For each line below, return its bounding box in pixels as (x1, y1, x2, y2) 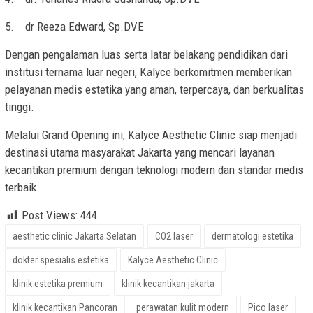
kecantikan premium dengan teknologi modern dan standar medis (5, 163, 303, 177)
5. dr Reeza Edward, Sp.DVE (5, 20, 144, 34)
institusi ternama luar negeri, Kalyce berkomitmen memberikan (5, 65, 292, 80)
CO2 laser (155, 231, 193, 242)
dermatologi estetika (212, 231, 293, 242)
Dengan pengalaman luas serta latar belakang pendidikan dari (5, 48, 288, 62)
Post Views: (22, 208, 78, 223)
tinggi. (5, 100, 34, 115)
